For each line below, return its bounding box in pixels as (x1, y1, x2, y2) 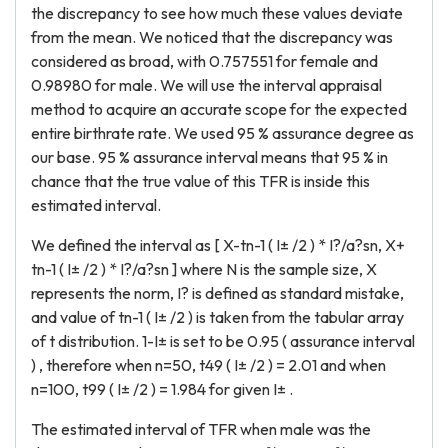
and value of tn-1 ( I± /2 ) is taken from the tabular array (31, 307, 404, 327)
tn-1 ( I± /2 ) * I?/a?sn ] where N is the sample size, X (31, 259, 377, 279)
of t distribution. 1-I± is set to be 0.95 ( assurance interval (31, 331, 415, 351)
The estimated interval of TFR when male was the (31, 419, 371, 439)
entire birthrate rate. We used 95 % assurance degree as (31, 123, 414, 143)
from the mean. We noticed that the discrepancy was (31, 27, 393, 47)
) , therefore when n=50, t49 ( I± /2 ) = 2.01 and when (31, 355, 386, 375)
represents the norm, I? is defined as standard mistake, (31, 283, 404, 303)
